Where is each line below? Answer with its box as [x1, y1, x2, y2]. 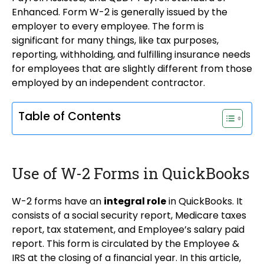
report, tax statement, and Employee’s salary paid [12, 223, 245, 237]
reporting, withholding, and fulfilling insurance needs [12, 48, 250, 62]
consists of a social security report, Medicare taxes [12, 209, 246, 223]
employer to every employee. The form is [12, 19, 204, 34]
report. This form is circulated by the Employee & [12, 237, 239, 251]
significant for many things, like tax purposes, [12, 34, 219, 48]
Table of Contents [18, 108, 121, 125]
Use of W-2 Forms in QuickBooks [12, 163, 250, 184]
